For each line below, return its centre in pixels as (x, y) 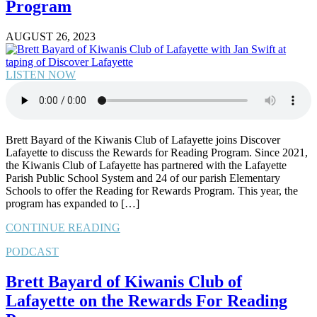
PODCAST (32, 251)
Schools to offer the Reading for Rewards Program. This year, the (152, 190)
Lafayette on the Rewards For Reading (146, 300)
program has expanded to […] (73, 203)
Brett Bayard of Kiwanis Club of (124, 281)
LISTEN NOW (41, 74)
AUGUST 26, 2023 (51, 36)
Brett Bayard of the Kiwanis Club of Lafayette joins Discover (143, 139)
